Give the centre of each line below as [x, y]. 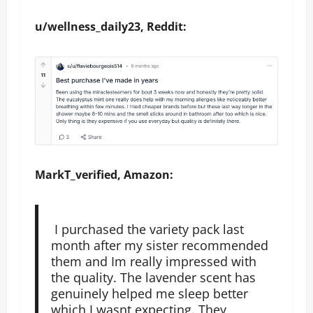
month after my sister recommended [159, 245]
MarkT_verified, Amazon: [104, 175]
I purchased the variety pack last [147, 229]
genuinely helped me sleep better [149, 293]
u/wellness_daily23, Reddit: [111, 27]
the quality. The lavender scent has [153, 277]
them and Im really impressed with [153, 261]
